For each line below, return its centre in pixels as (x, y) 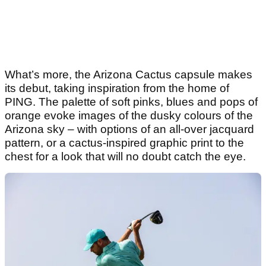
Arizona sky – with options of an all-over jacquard (129, 129)
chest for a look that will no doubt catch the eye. (125, 157)
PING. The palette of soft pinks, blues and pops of (131, 102)
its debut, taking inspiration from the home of (117, 88)
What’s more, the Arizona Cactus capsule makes (129, 75)
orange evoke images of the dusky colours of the (129, 116)
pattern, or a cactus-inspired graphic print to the (124, 143)
